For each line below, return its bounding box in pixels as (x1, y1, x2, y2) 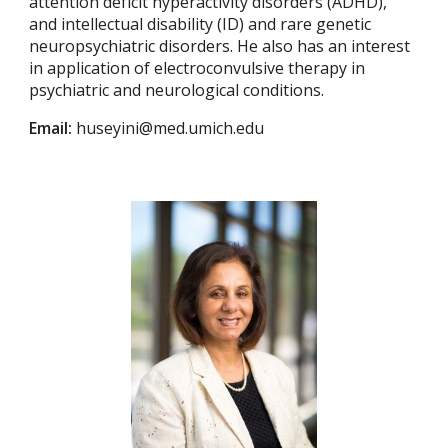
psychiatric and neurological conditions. (29, 79, 325, 102)
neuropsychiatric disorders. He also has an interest (29, 35, 411, 58)
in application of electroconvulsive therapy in (29, 57, 366, 80)
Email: (29, 117, 77, 140)
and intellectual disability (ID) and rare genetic (29, 13, 372, 36)
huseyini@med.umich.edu (76, 117, 265, 140)
